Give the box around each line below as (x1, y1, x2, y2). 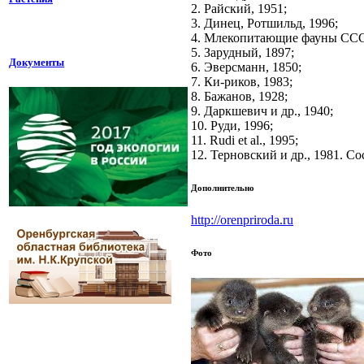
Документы (9, 55, 64, 68)
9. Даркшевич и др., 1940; (191, 104, 333, 119)
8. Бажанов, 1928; (191, 89, 288, 104)
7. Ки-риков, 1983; (191, 75, 292, 89)
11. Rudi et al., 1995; (191, 133, 298, 148)
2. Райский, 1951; (191, 2, 287, 16)
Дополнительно (191, 183, 254, 193)
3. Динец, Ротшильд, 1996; (191, 16, 338, 31)
